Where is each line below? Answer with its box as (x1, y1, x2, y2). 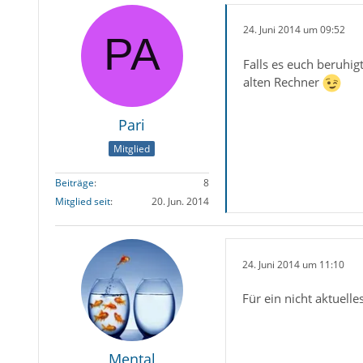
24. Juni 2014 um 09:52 (242, 23, 345, 37)
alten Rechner (242, 73, 322, 90)
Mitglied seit (54, 194, 110, 209)
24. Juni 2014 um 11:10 (241, 257, 344, 271)
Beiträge (54, 176, 94, 190)
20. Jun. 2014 (151, 194, 209, 209)
